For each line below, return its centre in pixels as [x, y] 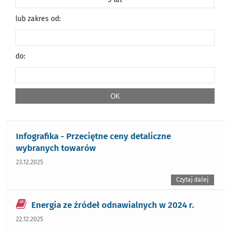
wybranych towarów [56, 148]
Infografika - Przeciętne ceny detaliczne [93, 136]
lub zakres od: [38, 18]
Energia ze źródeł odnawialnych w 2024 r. [113, 205]
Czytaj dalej [193, 179]
